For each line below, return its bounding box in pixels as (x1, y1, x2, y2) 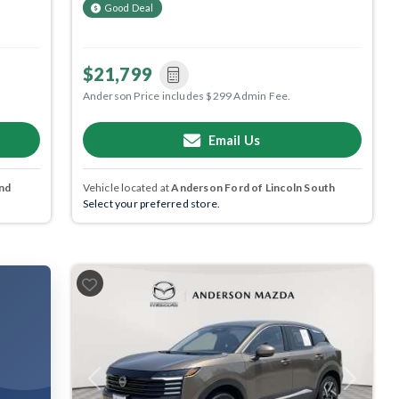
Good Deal (103, 2, 154, 14)
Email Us (208, 132, 261, 148)
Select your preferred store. (82, 197, 221, 211)
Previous (93, 378, 136, 392)
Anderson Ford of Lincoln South (171, 181, 336, 195)
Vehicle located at (82, 181, 172, 195)
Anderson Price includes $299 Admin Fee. (82, 89, 291, 103)
